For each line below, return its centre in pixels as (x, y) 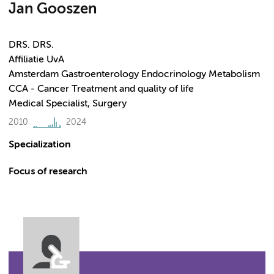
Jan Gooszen (53, 9)
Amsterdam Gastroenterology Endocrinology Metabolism (134, 75)
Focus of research (48, 172)
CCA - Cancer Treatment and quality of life (101, 89)
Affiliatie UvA (36, 60)
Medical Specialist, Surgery (68, 104)
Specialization (40, 145)
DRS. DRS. (31, 45)
